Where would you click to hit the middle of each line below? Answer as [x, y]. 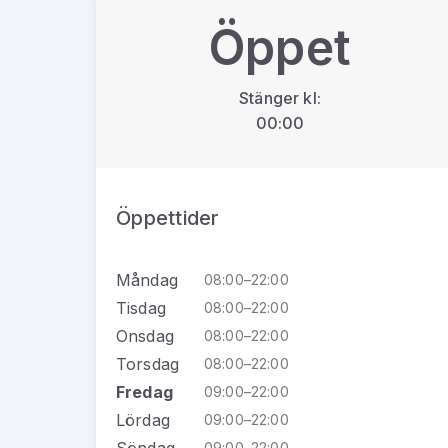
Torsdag [148, 363]
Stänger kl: [280, 98]
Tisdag [141, 307]
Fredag [144, 391]
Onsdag [145, 335]
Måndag [147, 279]
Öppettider [168, 217]
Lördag [143, 419]
